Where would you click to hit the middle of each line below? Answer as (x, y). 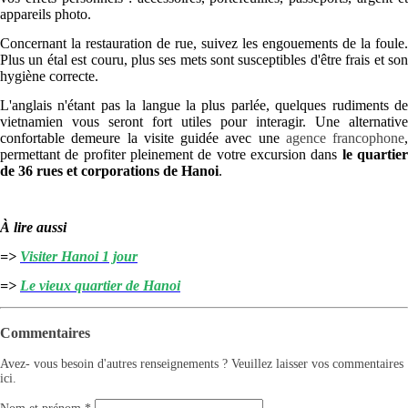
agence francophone (345, 138)
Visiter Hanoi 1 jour (79, 257)
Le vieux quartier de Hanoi (100, 286)
